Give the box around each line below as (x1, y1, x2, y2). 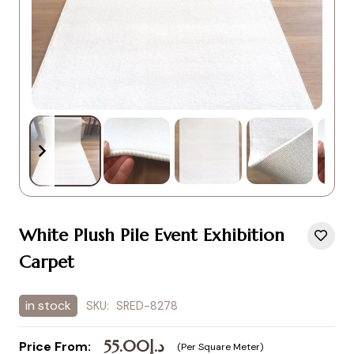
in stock (25, 297, 71, 314)
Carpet (19, 251, 74, 273)
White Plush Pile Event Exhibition (19, 224, 284, 247)
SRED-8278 (115, 299, 178, 314)
